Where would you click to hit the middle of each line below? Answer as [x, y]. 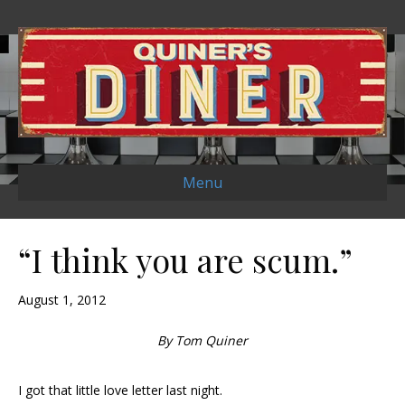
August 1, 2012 [62, 300]
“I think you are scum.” [185, 260]
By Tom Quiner [202, 341]
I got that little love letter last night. [120, 391]
